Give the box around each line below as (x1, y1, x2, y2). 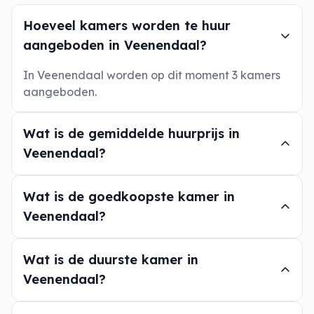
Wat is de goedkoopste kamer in (23, 189, 235, 205)
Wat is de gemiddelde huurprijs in (23, 125, 240, 142)
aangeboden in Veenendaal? (23, 37, 207, 53)
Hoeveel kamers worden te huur (23, 18, 231, 34)
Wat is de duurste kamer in (23, 252, 198, 268)
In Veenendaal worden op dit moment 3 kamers (23, 68, 280, 82)
